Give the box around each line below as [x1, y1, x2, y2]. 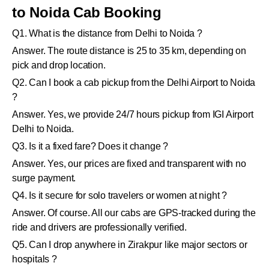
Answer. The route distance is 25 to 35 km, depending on [12, 46, 246, 56]
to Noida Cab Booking [12, 4, 162, 21]
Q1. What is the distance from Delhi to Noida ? [12, 28, 202, 39]
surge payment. [12, 173, 76, 184]
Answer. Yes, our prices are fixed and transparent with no [12, 159, 246, 169]
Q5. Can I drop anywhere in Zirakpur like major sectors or [12, 240, 247, 250]
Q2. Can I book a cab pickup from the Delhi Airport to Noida [12, 77, 256, 88]
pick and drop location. [12, 60, 106, 71]
